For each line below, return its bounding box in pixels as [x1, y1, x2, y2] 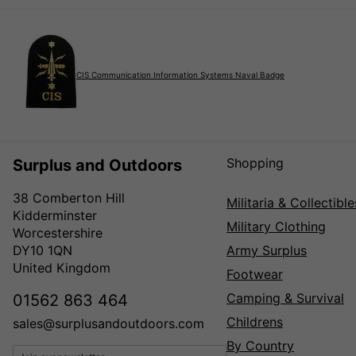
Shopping [226, 154, 284, 171]
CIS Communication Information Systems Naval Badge [76, 70, 284, 80]
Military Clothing [226, 218, 326, 234]
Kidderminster [13, 207, 97, 223]
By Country [226, 337, 294, 354]
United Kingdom [13, 259, 110, 276]
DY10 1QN [13, 242, 72, 258]
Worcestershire [13, 224, 103, 241]
